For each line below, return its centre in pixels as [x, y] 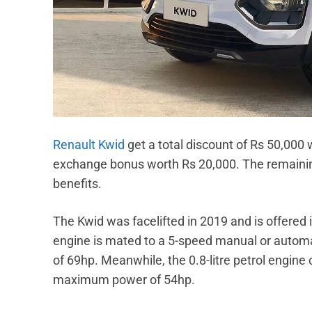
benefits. [77, 184]
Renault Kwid [89, 145]
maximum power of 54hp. [124, 280]
